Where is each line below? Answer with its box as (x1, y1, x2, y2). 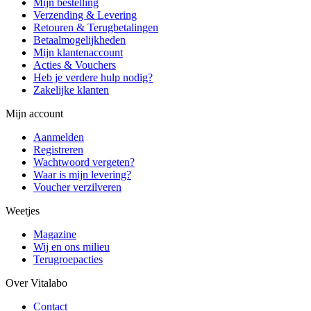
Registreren (33, 144, 83, 155)
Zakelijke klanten (33, 84, 109, 96)
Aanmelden (33, 131, 84, 143)
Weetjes (6, 205, 40, 217)
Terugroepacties (33, 253, 103, 265)
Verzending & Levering (33, 9, 137, 21)
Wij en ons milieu (33, 241, 110, 253)
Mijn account (6, 108, 63, 119)
